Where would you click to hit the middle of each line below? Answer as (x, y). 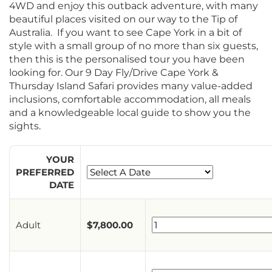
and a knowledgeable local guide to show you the (130, 112)
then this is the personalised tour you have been (127, 59)
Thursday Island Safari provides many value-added (131, 86)
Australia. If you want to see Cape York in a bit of (125, 32)
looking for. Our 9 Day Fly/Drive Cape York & (114, 72)
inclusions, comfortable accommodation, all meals (130, 99)
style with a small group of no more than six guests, (134, 46)
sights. (25, 126)
